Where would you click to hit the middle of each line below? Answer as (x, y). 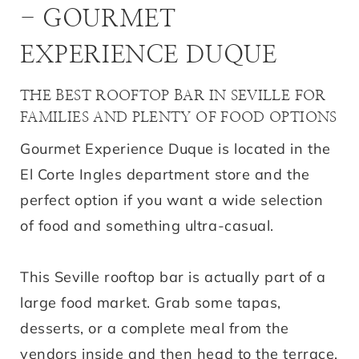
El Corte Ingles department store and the (165, 174)
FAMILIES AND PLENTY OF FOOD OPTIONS (179, 117)
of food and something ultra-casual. (147, 225)
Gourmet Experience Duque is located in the (175, 148)
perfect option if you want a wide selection (172, 200)
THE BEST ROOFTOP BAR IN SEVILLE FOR (173, 96)
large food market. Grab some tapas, (151, 302)
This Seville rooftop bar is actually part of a (173, 276)
